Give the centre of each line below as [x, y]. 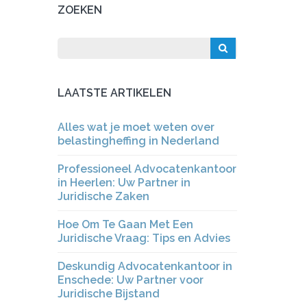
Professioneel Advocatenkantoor [147, 169]
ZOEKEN [79, 10]
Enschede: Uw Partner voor [130, 280]
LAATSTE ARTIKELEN [114, 93]
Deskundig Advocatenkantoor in [145, 266]
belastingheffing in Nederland [138, 141]
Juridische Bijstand [108, 294]
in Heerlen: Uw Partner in [124, 183]
